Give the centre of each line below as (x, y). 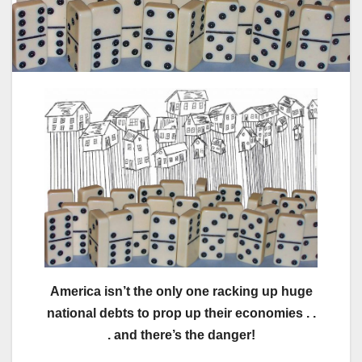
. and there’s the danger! (181, 335)
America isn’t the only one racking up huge (181, 292)
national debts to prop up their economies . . (181, 314)
